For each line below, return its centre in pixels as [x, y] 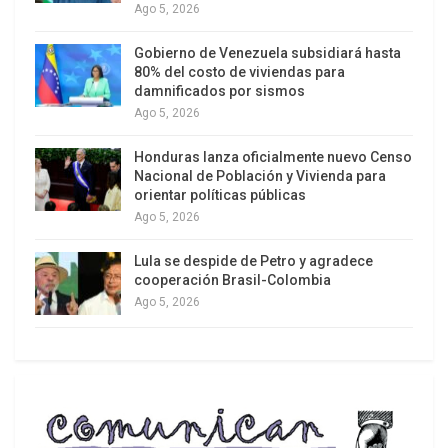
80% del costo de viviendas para [239, 71]
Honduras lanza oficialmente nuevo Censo [273, 156]
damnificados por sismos [219, 90]
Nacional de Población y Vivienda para [260, 175]
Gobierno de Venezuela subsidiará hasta [267, 52]
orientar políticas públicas [220, 194]
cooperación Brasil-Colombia [232, 279]
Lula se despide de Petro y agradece [253, 260]
